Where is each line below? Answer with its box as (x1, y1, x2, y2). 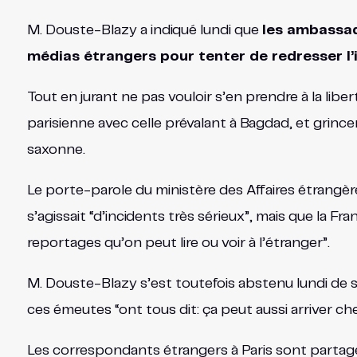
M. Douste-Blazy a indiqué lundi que (26, 23, 262, 38)
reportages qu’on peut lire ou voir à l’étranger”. (26, 236, 330, 251)
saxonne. (26, 143, 85, 158)
